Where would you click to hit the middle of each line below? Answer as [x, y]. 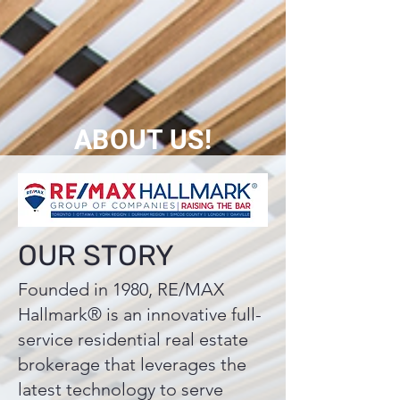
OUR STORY [96, 255]
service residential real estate [133, 339]
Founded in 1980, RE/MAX [121, 289]
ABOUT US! [143, 140]
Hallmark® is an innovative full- [140, 314]
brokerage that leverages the [132, 364]
